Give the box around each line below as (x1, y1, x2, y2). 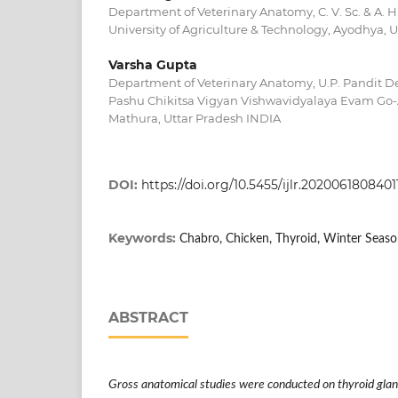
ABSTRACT (108, 308, 188, 326)
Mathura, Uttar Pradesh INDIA (108, 110, 281, 125)
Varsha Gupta (108, 56, 197, 73)
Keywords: (108, 229, 179, 246)
